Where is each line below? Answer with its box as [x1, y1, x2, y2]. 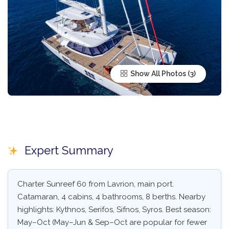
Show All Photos [129, 70, 186, 78]
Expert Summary [21, 144, 113, 157]
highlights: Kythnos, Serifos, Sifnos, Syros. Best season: [17, 205, 211, 215]
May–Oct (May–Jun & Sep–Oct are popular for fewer [17, 218, 207, 227]
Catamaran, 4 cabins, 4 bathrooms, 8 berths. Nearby [17, 192, 205, 202]
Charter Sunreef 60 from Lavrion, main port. [17, 179, 174, 189]
